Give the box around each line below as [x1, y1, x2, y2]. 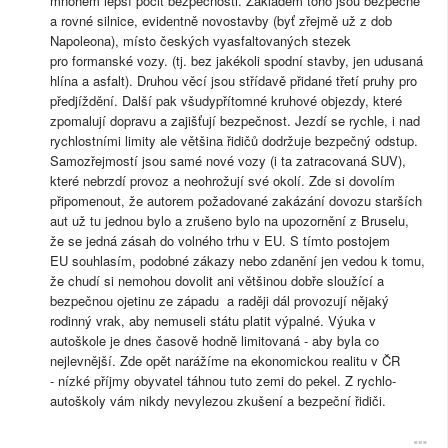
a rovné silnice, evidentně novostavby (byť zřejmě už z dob [50, 11, 392, 31]
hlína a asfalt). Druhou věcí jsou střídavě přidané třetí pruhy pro [50, 71, 417, 91]
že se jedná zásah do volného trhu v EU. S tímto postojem [50, 231, 390, 251]
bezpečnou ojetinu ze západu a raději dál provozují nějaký [50, 291, 389, 311]
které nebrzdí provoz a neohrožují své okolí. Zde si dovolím [50, 171, 395, 191]
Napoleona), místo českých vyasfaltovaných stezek [50, 31, 351, 51]
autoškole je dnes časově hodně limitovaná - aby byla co [50, 331, 379, 351]
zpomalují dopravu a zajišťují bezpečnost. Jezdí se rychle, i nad [50, 111, 420, 131]
